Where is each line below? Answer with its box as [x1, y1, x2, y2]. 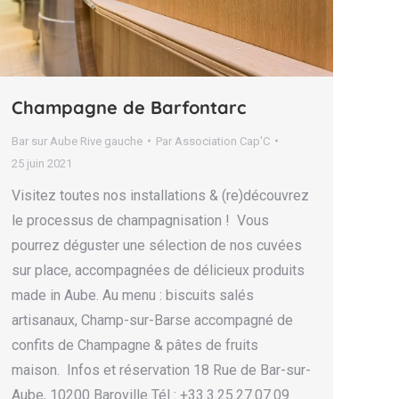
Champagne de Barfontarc [12, 95, 251, 118]
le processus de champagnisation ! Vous [12, 211, 269, 229]
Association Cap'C [175, 134, 270, 148]
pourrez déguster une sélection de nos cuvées [12, 236, 302, 254]
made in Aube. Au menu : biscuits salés [12, 286, 254, 304]
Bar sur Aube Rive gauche [12, 134, 142, 148]
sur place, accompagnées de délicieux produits [12, 261, 305, 279]
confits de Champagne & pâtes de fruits [12, 336, 258, 354]
